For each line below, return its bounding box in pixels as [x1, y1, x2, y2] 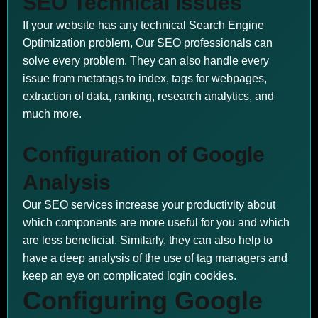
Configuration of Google [23, 143, 265, 166]
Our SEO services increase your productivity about [23, 199, 275, 211]
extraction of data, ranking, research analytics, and [23, 90, 274, 102]
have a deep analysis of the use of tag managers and [23, 252, 287, 264]
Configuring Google [23, 286, 263, 315]
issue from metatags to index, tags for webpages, [23, 72, 267, 84]
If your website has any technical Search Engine [23, 19, 264, 31]
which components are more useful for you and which [23, 216, 290, 229]
